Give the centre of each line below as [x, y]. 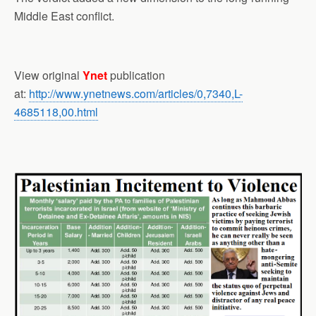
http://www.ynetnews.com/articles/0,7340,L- [136, 93]
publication [136, 75]
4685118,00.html [56, 111]
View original [48, 75]
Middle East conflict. [64, 16]
